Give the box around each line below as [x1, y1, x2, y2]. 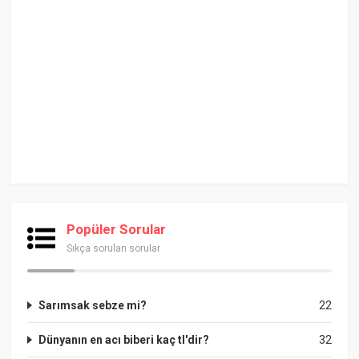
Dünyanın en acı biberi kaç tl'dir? [38, 333, 210, 346]
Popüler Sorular [67, 220, 167, 237]
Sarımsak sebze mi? [38, 298, 147, 312]
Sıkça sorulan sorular [67, 242, 161, 254]
